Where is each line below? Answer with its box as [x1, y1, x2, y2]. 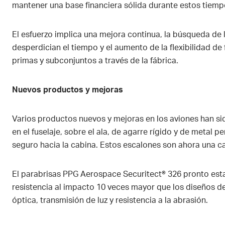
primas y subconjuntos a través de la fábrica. [12, 56, 180, 65]
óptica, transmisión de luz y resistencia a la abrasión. [12, 196, 210, 204]
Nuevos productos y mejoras [12, 85, 125, 94]
